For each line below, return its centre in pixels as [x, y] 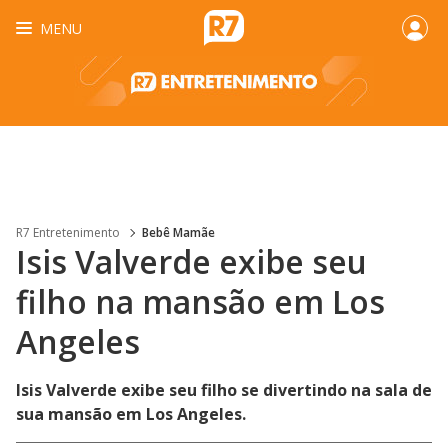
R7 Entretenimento [68, 232]
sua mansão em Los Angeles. [131, 414]
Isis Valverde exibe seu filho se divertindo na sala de [224, 390]
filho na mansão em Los [200, 301]
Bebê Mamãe [178, 232]
